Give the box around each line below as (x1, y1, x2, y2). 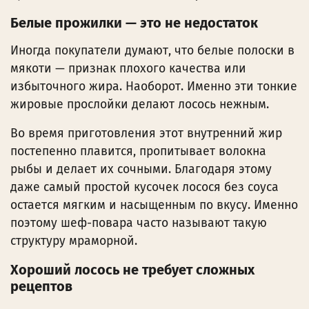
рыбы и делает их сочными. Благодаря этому (10, 161, 272, 177)
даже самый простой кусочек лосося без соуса (10, 179, 279, 195)
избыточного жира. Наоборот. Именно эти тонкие (10, 79, 297, 94)
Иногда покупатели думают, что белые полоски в (10, 43, 295, 58)
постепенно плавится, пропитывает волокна (10, 143, 266, 159)
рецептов (10, 277, 72, 295)
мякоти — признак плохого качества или (10, 61, 246, 76)
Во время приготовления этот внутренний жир (10, 126, 282, 141)
